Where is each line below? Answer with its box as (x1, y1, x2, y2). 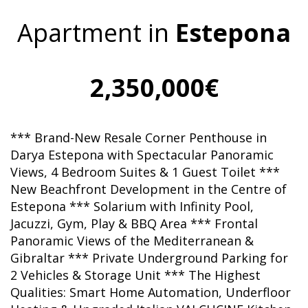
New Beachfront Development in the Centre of (10, 181, 287, 197)
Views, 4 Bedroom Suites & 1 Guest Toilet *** (10, 164, 280, 180)
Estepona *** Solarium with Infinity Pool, (10, 198, 254, 214)
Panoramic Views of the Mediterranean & (10, 232, 254, 249)
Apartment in (17, 16, 175, 49)
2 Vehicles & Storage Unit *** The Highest (10, 267, 261, 283)
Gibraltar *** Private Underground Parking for (10, 250, 288, 266)
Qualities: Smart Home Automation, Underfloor (10, 284, 291, 300)
